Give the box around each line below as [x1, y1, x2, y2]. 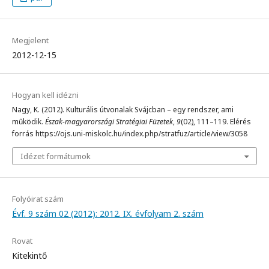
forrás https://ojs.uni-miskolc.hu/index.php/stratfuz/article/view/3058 [12, 128, 247, 139]
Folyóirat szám [12, 193, 64, 205]
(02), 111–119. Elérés [181, 116, 251, 127]
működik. [12, 116, 45, 127]
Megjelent [12, 35, 49, 46]
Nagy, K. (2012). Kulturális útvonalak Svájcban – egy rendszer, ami [12, 104, 234, 115]
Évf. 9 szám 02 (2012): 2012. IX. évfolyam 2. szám [12, 208, 204, 220]
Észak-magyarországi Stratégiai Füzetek [45, 116, 173, 127]
